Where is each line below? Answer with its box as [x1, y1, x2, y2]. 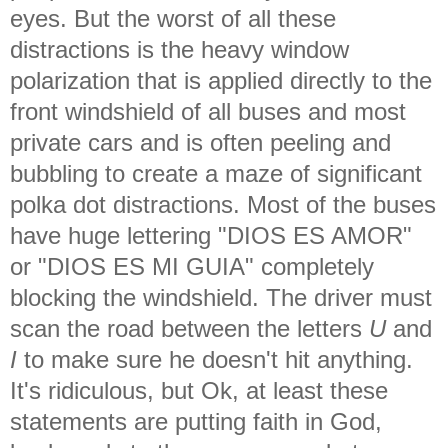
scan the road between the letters [10, 314, 369, 342]
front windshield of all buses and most [10, 97, 406, 125]
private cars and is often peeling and [10, 128, 391, 156]
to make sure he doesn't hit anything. [17, 345, 413, 373]
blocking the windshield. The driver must [10, 283, 432, 311]
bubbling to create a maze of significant [10, 159, 422, 187]
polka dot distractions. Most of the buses [10, 190, 436, 218]
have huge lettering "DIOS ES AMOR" [10, 221, 412, 249]
